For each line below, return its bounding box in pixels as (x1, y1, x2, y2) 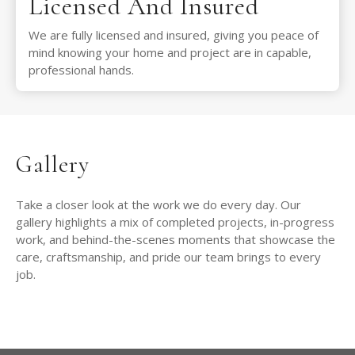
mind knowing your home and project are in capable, (29, 44, 311, 61)
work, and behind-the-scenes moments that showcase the (16, 231, 335, 248)
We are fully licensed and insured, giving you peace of (29, 27, 319, 44)
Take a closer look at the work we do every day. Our (16, 197, 301, 213)
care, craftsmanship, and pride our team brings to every (16, 249, 321, 265)
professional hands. (29, 62, 134, 78)
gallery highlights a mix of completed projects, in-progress (16, 214, 334, 231)
